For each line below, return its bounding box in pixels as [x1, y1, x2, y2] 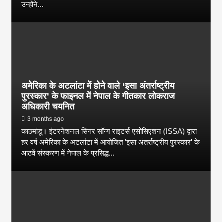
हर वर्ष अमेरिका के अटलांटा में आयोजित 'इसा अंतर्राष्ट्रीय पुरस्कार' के [21, 137, 200, 146]
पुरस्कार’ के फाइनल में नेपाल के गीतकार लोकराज [21, 91, 175, 101]
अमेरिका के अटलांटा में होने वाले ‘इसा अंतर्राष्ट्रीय [21, 80, 175, 91]
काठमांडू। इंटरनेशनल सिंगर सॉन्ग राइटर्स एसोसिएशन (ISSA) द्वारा [21, 126, 197, 135]
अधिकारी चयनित [21, 101, 75, 111]
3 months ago [27, 115, 64, 122]
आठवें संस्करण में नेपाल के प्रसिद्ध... [21, 148, 115, 157]
